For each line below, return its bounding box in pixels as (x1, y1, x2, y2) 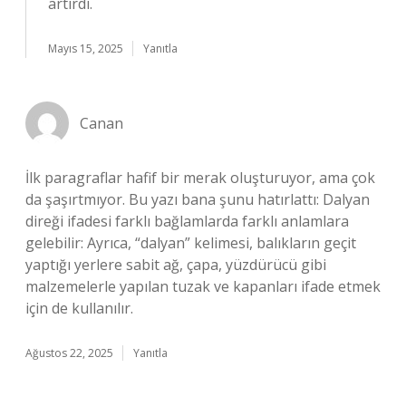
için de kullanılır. (25, 298, 133, 318)
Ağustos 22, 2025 (25, 345, 113, 361)
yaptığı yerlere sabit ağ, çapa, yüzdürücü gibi (25, 255, 326, 275)
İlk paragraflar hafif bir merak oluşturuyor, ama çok (25, 168, 375, 188)
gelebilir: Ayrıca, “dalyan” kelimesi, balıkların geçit (25, 233, 356, 253)
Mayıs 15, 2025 (48, 41, 123, 56)
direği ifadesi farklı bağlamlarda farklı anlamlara (25, 211, 349, 231)
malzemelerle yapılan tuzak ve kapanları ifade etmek (25, 276, 381, 296)
